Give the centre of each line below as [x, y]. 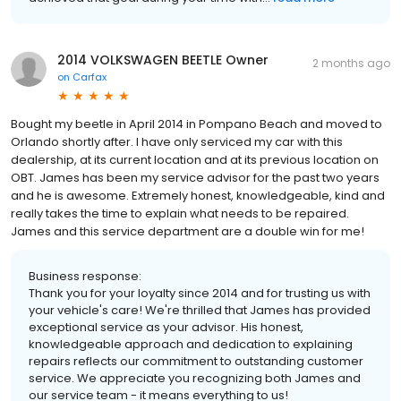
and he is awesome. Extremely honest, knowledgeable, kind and [198, 195]
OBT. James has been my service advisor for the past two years [195, 177]
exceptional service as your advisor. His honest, [166, 327]
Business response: [85, 276]
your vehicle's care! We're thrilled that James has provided [200, 310]
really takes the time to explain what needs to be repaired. [180, 213]
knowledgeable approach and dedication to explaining [191, 344]
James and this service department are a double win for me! [188, 231]
